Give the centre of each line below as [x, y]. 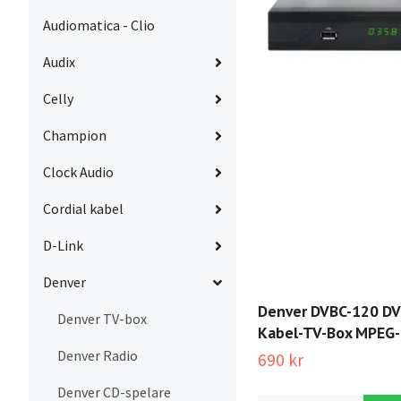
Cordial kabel [83, 209]
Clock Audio [78, 172]
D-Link [63, 246]
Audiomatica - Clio [99, 26]
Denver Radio [98, 356]
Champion [75, 136]
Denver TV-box [102, 319]
